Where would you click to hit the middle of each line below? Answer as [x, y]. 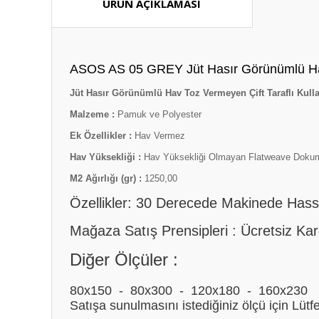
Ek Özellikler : [102, 136]
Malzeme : [94, 114]
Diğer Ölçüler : [124, 260]
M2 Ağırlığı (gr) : [107, 178]
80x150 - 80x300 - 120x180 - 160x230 [189, 290]
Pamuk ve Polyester [159, 114]
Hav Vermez [160, 136]
